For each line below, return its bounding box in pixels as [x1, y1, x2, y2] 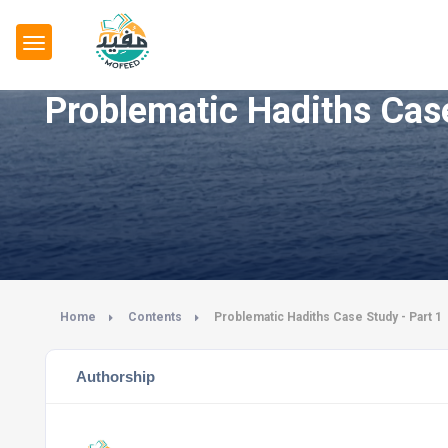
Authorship [76, 368, 155, 385]
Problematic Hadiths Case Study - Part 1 [214, 310, 442, 324]
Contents [128, 310, 182, 324]
